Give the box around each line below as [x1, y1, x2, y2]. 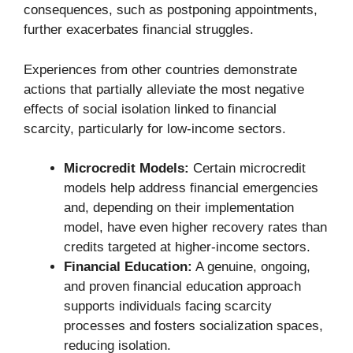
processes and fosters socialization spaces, [64, 318, 323, 334]
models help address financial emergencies [64, 180, 318, 196]
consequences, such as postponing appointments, [24, 2, 318, 18]
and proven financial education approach [64, 279, 301, 295]
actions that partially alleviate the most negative [24, 81, 304, 97]
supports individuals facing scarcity [64, 299, 272, 314]
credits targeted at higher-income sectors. [64, 240, 310, 255]
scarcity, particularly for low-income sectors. [24, 121, 286, 136]
